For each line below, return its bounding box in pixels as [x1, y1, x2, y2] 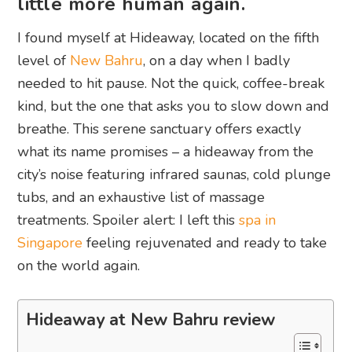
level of [17, 51, 71, 71]
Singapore [17, 233, 83, 253]
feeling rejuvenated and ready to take [82, 233, 328, 253]
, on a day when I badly [143, 51, 291, 71]
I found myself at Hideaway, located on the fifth [17, 28, 320, 48]
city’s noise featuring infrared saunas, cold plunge [17, 165, 332, 185]
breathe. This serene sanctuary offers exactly [17, 119, 302, 139]
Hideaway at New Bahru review [26, 308, 276, 332]
